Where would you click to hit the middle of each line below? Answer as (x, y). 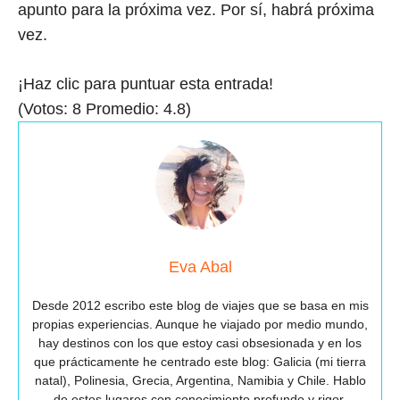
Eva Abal (200, 267)
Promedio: (122, 109)
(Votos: (45, 109)
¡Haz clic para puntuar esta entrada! (146, 84)
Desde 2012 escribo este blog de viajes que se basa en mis (200, 306)
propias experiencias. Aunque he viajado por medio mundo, (200, 325)
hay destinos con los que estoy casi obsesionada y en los (200, 343)
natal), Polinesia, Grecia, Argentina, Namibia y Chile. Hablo (200, 381)
